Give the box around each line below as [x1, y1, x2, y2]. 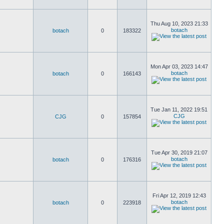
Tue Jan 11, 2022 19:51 [150, 106, 207, 112]
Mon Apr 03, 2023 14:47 [150, 63, 208, 69]
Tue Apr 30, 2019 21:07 [150, 149, 207, 155]
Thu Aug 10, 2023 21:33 [150, 20, 208, 26]
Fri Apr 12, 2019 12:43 [152, 192, 206, 198]
